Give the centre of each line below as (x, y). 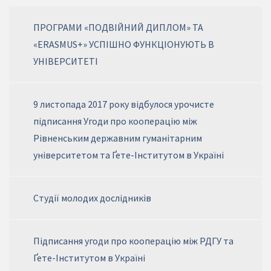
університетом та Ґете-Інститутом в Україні (129, 155)
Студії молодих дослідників (92, 198)
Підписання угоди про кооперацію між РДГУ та (133, 241)
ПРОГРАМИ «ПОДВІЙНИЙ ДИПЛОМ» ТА (118, 28)
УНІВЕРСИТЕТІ (66, 61)
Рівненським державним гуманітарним (118, 138)
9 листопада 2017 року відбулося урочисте (124, 104)
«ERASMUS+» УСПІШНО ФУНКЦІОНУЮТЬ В (124, 44)
